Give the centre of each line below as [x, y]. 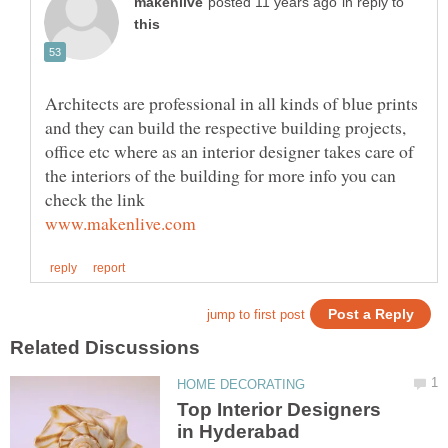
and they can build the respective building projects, [225, 126]
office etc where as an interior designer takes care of [229, 150]
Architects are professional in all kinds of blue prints [231, 102]
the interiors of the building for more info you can [220, 174]
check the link [95, 198]
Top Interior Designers [279, 409]
